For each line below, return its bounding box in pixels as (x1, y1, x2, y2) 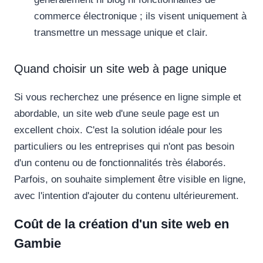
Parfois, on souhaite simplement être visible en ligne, (14, 174, 246, 186)
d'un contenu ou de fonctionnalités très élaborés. (14, 157, 226, 169)
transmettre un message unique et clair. (34, 27, 208, 39)
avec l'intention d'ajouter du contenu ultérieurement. (14, 190, 239, 202)
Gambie (14, 236, 61, 251)
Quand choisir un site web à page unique (14, 62, 227, 76)
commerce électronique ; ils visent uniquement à (34, 11, 247, 22)
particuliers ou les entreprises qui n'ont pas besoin (14, 141, 234, 153)
